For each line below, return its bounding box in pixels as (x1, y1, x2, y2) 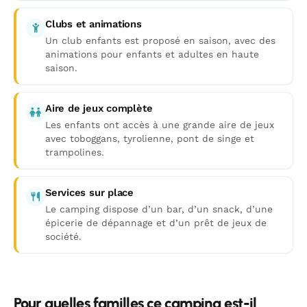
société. (45, 231, 82, 242)
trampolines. (45, 147, 104, 158)
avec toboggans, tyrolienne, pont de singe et (45, 133, 254, 144)
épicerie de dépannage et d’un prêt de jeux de (45, 217, 267, 228)
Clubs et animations (45, 18, 142, 30)
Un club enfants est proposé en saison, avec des (45, 35, 275, 46)
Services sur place (45, 186, 134, 199)
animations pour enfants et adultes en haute (45, 49, 259, 60)
